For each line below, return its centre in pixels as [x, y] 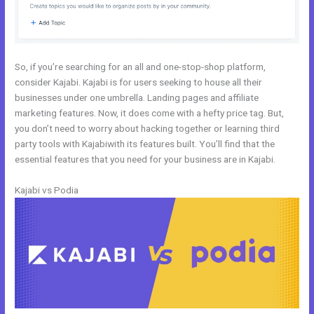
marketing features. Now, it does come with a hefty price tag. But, [150, 112]
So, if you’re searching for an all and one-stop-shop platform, [141, 66]
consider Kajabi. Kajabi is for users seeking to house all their [139, 82]
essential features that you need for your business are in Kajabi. [145, 159]
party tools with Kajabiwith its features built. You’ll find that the [145, 143]
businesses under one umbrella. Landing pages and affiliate [137, 97]
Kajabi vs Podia [47, 190]
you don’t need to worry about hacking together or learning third [148, 128]
